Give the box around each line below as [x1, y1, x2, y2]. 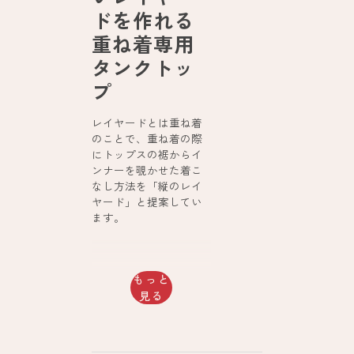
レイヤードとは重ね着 [92, 115, 203, 131]
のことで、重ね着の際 [92, 130, 203, 147]
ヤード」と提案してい [92, 194, 203, 210]
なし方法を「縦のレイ [92, 178, 203, 194]
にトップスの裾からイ [92, 146, 203, 163]
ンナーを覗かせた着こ [92, 162, 203, 179]
